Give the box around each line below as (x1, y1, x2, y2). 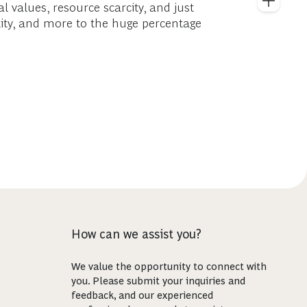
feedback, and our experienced (71, 289, 213, 301)
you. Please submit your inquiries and (71, 275, 245, 286)
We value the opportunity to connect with (71, 260, 267, 272)
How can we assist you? (71, 228, 201, 241)
